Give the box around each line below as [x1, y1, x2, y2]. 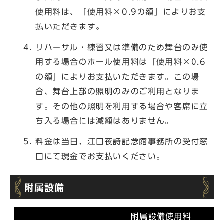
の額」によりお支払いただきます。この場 [35, 73, 200, 81]
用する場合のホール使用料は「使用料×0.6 [35, 58, 206, 66]
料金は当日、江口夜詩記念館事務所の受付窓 [35, 137, 208, 145]
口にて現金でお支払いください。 [35, 152, 165, 160]
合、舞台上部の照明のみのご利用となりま [35, 87, 200, 95]
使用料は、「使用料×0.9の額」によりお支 [35, 8, 206, 16]
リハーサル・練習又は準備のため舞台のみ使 [35, 43, 209, 51]
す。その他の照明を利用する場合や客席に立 [35, 102, 209, 110]
